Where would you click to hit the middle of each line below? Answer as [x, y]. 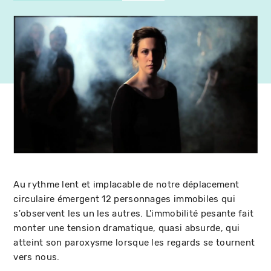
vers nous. [37, 257]
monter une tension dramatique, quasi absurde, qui [127, 228]
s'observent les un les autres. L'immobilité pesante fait [134, 213]
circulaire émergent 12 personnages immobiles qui [124, 199]
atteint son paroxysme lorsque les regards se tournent [134, 242]
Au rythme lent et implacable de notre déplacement [126, 184]
